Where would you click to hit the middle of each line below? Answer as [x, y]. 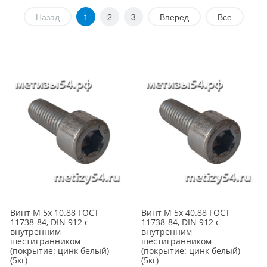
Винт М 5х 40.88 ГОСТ [186, 213]
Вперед [174, 17]
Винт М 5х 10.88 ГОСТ [55, 213]
